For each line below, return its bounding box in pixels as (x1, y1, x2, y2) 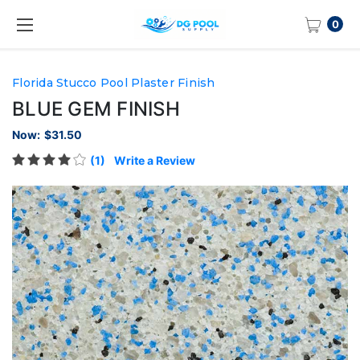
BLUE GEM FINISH (12, 96, 180, 121)
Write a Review (113, 153, 195, 167)
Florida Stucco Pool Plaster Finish (12, 76, 215, 90)
